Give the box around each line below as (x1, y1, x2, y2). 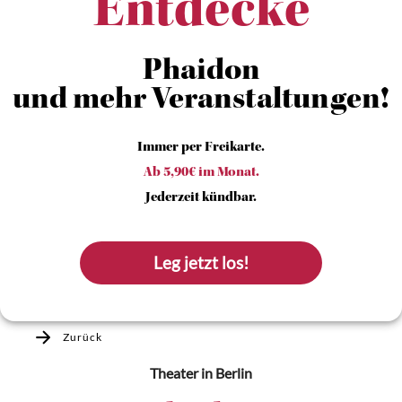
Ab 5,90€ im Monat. (143, 166, 259, 180)
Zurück (62, 330, 102, 344)
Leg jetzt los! (153, 253, 250, 273)
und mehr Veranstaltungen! (13, 85, 389, 118)
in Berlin (198, 364, 252, 381)
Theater (150, 364, 198, 381)
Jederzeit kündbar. (145, 191, 257, 205)
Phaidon (142, 57, 260, 89)
